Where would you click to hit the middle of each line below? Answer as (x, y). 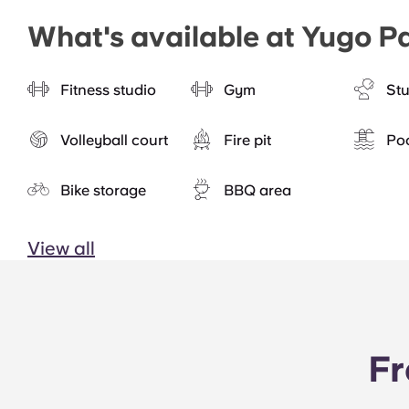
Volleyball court (114, 140)
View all (61, 248)
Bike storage (103, 190)
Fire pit (247, 140)
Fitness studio (108, 89)
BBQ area (257, 190)
